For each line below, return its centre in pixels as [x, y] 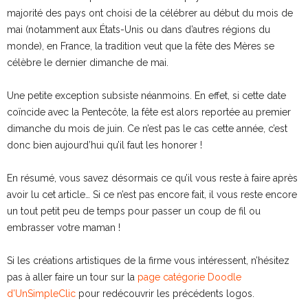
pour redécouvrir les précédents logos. [165, 294]
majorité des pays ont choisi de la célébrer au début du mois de [150, 13]
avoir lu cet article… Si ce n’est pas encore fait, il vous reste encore [152, 195]
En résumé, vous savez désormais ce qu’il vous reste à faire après [152, 178]
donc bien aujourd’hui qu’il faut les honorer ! [104, 145]
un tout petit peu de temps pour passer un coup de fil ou [134, 211]
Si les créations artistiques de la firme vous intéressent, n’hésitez [148, 261]
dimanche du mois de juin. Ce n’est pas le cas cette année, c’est [147, 129]
